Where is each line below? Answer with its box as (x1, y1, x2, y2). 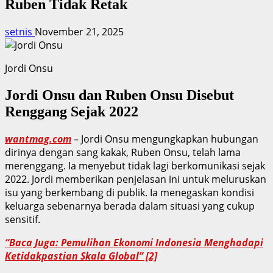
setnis (5, 24, 35, 38)
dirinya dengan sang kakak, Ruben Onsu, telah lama (5, 145, 241, 159)
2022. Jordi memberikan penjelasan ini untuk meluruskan (5, 172, 266, 186)
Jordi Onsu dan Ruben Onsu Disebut (5, 87, 234, 103)
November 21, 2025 (35, 24, 124, 38)
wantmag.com (5, 132, 71, 146)
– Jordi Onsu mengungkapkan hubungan (71, 132, 258, 146)
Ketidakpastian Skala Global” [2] (5, 249, 157, 263)
